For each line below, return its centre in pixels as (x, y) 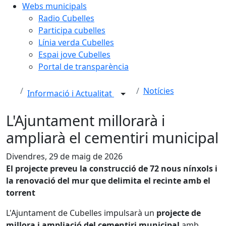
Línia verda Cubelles (76, 42)
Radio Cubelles (66, 18)
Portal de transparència (83, 67)
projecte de (178, 213)
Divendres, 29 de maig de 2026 (64, 156)
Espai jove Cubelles (74, 54)
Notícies (158, 91)
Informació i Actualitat (71, 94)
